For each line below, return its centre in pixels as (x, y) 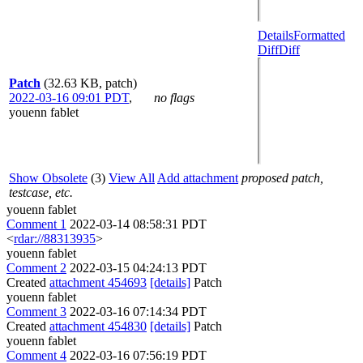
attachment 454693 (98, 282)
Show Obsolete (48, 178)
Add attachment (198, 178)
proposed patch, (282, 178)
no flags (174, 98)
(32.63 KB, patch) (90, 83)
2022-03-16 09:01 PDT (69, 98)
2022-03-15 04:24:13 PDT (138, 268)
